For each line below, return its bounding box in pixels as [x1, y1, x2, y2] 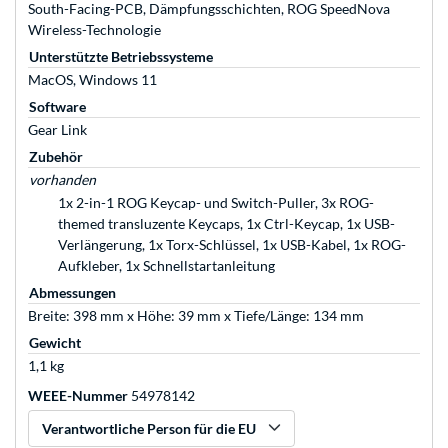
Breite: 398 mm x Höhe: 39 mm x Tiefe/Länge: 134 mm [28, 307, 364, 325]
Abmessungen [29, 284, 116, 302]
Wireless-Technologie [28, 21, 161, 39]
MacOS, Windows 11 [28, 71, 157, 89]
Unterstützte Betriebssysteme [29, 48, 213, 66]
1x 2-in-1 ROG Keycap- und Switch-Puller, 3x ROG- [58, 194, 374, 212]
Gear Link [28, 121, 87, 139]
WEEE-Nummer [28, 387, 128, 405]
